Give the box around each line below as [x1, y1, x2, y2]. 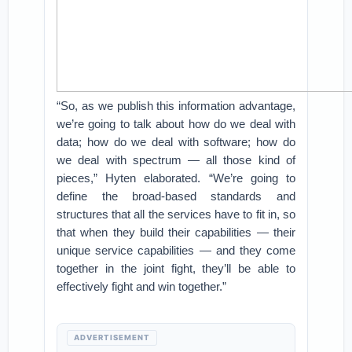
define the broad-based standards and [57, 189, 295, 203]
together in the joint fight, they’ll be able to [57, 262, 295, 275]
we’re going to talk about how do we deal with [57, 117, 295, 130]
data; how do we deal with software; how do [57, 135, 295, 148]
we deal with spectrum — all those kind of [57, 153, 295, 167]
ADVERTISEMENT [74, 333, 151, 342]
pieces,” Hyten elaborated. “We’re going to [57, 171, 295, 185]
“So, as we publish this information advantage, [57, 99, 295, 112]
